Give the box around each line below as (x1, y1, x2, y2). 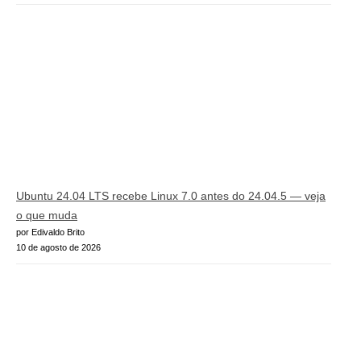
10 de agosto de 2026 (16, 242, 101, 252)
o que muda (16, 208, 77, 222)
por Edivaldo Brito (16, 226, 85, 237)
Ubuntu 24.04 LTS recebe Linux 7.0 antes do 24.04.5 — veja (16, 189, 326, 202)
